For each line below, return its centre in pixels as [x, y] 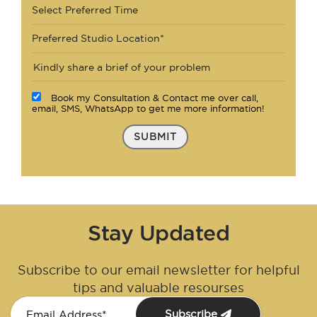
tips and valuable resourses [158, 287]
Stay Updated [158, 232]
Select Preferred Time [85, 10]
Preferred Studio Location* [98, 39]
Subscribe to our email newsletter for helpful [158, 270]
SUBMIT [155, 137]
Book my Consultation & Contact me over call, [155, 98]
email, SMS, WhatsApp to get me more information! [148, 109]
